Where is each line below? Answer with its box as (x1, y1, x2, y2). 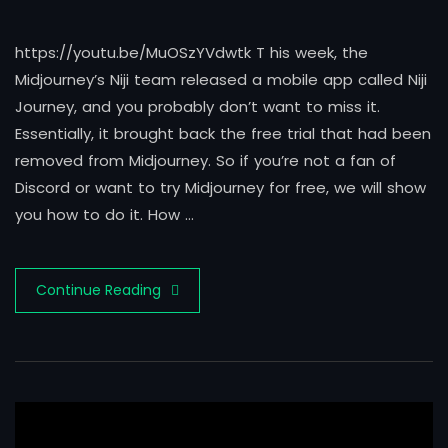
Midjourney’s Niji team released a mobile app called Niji (15, 69, 427, 91)
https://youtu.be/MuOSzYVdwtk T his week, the (15, 42, 368, 64)
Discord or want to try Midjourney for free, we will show (15, 177, 426, 199)
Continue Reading (36, 280, 161, 301)
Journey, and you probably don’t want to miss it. (15, 96, 380, 118)
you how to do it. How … (15, 204, 194, 226)
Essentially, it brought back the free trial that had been (15, 123, 431, 145)
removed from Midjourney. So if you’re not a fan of (15, 150, 396, 172)
